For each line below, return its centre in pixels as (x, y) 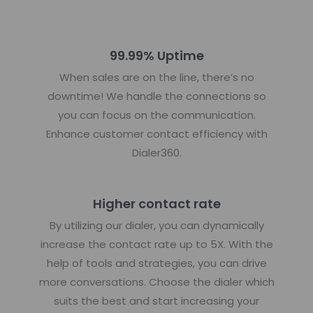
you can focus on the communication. (156, 115)
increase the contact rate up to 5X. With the (156, 244)
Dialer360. (156, 152)
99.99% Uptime (156, 55)
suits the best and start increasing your (156, 300)
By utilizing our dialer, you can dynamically (156, 225)
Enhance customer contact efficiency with (156, 133)
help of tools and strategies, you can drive (156, 263)
